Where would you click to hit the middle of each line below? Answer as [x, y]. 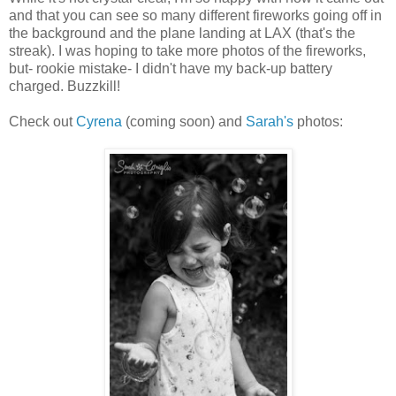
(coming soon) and [184, 122]
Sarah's [270, 122]
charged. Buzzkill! [65, 87]
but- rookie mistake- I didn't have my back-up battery [171, 69]
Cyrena [99, 122]
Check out [42, 122]
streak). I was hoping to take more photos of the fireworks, [187, 51]
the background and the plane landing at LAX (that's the [182, 34]
